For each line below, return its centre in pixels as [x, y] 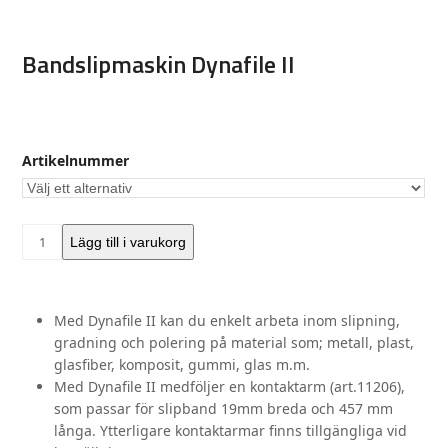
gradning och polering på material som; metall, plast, [234, 343]
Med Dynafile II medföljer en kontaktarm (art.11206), [230, 387]
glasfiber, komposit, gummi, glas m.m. [182, 365]
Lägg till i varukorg [128, 242]
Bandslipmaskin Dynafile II [159, 64]
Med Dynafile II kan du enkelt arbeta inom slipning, [227, 321]
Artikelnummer [76, 161]
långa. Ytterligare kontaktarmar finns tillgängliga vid [231, 431]
